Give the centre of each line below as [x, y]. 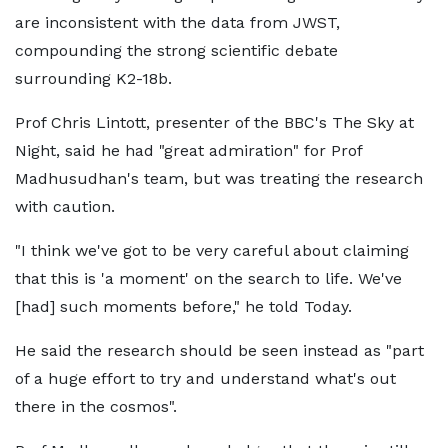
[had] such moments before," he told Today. [183, 306]
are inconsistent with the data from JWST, [177, 22]
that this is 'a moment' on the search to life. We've [208, 278]
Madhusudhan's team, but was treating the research [219, 178]
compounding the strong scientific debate [176, 50]
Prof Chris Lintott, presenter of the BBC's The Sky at [214, 122]
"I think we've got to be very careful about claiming [212, 250]
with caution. [65, 206]
